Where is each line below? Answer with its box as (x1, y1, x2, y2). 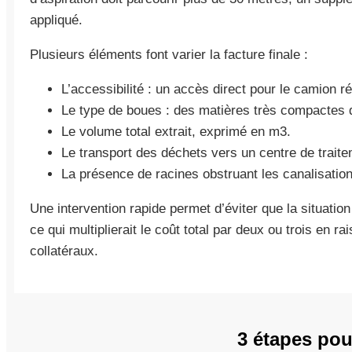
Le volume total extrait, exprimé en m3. (61, 124, 291, 139)
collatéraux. (30, 244, 98, 258)
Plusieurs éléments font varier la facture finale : (30, 47, 308, 62)
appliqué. (30, 13, 82, 27)
